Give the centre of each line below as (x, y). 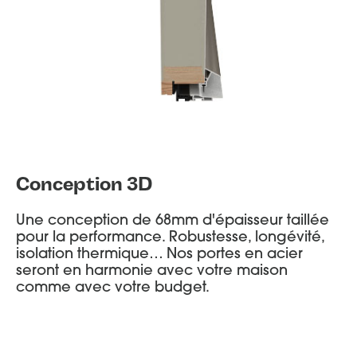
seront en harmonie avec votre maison (152, 272)
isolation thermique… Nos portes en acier (159, 255)
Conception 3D (84, 184)
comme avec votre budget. (115, 289)
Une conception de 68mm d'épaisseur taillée (173, 222)
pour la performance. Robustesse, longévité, (170, 239)
